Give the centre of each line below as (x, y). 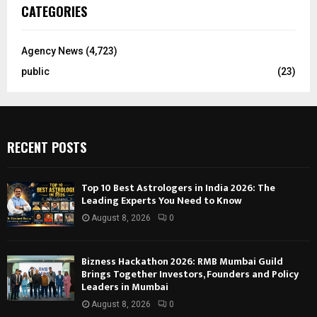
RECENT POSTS (47, 147)
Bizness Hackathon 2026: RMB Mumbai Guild (182, 262)
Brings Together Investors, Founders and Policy (190, 275)
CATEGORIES (54, 11)
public (35, 71)
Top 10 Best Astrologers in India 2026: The (178, 188)
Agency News (52, 51)
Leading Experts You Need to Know (162, 200)
